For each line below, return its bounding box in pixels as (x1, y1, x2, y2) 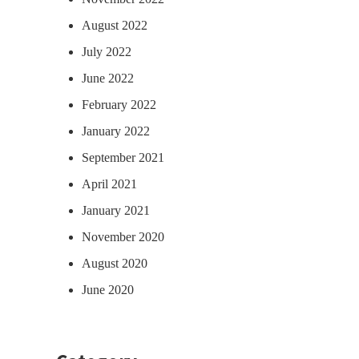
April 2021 (82, 176, 137, 191)
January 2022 (82, 123, 150, 138)
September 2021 (82, 150, 164, 164)
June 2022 (82, 71, 134, 85)
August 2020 (82, 256, 147, 270)
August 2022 (82, 18, 147, 32)
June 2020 (82, 282, 134, 296)
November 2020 (82, 229, 164, 244)
